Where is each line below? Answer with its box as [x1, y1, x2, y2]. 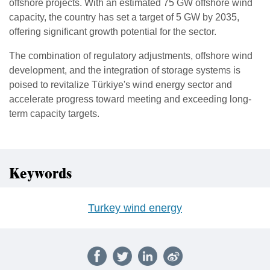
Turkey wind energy [88, 201, 182, 214]
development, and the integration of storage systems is [9, 64, 240, 75]
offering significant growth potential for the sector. [9, 26, 216, 37]
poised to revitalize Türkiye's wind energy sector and [9, 79, 232, 90]
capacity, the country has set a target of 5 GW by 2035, [9, 11, 239, 22]
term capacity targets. [9, 108, 99, 119]
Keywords [9, 163, 72, 185]
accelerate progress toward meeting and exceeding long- [9, 93, 251, 104]
